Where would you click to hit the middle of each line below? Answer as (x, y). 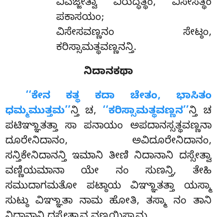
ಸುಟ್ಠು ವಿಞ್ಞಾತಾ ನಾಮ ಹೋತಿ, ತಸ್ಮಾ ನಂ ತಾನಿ (108, 202)
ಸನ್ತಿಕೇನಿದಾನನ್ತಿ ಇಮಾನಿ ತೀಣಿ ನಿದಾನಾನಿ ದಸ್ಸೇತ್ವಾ (108, 157)
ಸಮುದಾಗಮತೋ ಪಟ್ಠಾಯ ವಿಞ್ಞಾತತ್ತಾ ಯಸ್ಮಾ (108, 187)
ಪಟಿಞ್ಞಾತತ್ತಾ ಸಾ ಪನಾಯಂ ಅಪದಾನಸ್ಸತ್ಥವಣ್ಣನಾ (108, 127)
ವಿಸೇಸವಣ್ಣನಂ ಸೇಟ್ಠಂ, (134, 34)
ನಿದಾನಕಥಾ (108, 73)
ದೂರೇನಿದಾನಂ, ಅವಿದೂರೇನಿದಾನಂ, (108, 142)
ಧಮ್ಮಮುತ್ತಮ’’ (38, 112)
